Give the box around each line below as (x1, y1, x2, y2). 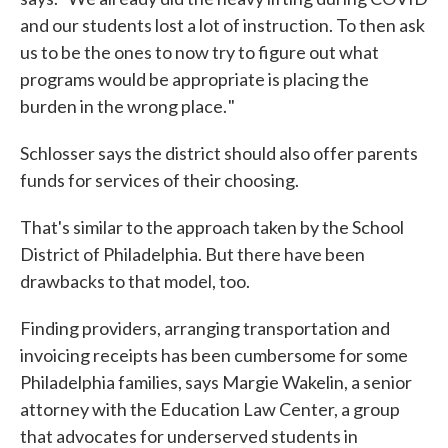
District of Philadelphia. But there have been (20, 243, 365, 265)
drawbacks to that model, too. (20, 270, 250, 292)
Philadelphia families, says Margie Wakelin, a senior (20, 371, 412, 393)
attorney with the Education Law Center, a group (20, 398, 400, 420)
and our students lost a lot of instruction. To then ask (20, 14, 425, 36)
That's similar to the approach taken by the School (20, 216, 404, 238)
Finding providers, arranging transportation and (20, 317, 390, 339)
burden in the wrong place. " (20, 95, 235, 117)
